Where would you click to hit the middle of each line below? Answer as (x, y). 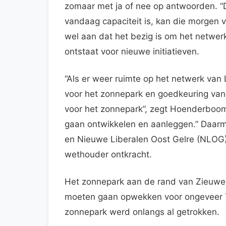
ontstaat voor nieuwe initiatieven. (132, 51)
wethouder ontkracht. (108, 154)
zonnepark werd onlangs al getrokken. (142, 212)
